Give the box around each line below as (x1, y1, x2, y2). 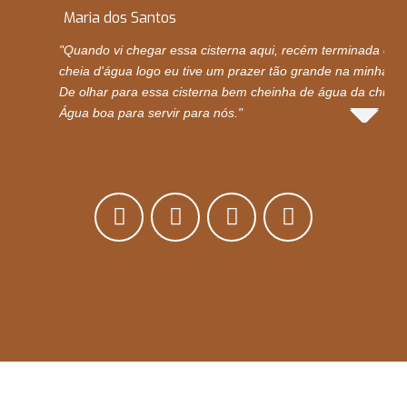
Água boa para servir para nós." (59, 105, 243, 120)
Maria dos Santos (64, 8, 176, 27)
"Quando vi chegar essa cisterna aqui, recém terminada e (59, 43, 391, 57)
